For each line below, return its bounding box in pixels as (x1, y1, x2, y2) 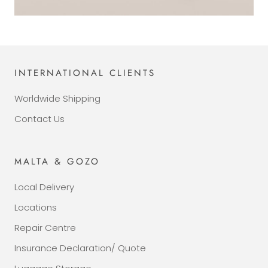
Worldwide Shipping (14, 92, 100, 105)
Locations (14, 201, 57, 214)
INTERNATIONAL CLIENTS (14, 66, 156, 80)
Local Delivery (14, 181, 74, 193)
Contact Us (14, 112, 65, 125)
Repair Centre (14, 221, 76, 234)
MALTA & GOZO (14, 155, 100, 168)
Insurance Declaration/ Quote (14, 242, 146, 254)
